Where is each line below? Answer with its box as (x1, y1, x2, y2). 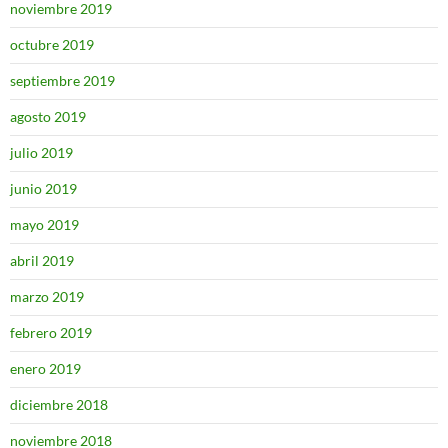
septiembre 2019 (10, 72, 115, 89)
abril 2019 (10, 252, 74, 269)
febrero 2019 (10, 324, 92, 341)
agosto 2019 (10, 108, 86, 125)
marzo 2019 (10, 288, 84, 305)
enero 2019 (10, 360, 81, 377)
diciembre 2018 (10, 396, 108, 413)
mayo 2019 (10, 216, 79, 233)
